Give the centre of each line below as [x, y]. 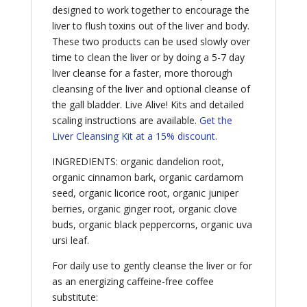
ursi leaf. [70, 241]
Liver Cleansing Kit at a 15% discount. [134, 136]
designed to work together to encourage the [150, 10]
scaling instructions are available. [125, 121]
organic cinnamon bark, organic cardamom [147, 177]
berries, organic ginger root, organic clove [144, 209]
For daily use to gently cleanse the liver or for [152, 266]
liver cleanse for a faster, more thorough [142, 73]
